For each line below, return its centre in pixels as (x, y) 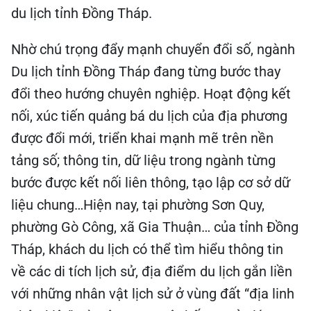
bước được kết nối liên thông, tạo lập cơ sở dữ (151, 183)
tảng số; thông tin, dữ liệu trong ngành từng (143, 160)
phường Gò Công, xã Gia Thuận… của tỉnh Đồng (155, 227)
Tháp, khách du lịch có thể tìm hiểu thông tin (147, 249)
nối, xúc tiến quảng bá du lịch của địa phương (149, 116)
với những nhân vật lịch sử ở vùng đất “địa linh (153, 294)
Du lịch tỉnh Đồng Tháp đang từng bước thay (146, 72)
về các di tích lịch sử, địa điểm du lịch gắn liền (152, 271)
